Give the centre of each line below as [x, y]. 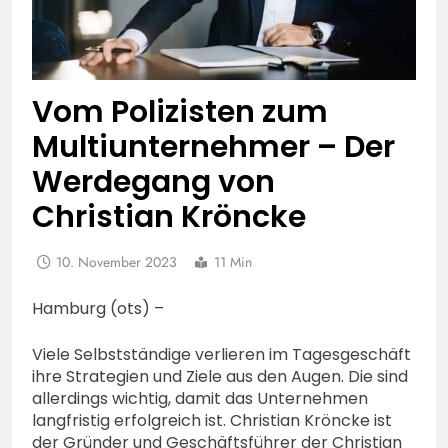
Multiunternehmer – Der [213, 147]
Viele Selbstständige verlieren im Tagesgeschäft [221, 355]
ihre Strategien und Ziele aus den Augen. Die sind [220, 377]
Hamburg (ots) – [98, 309]
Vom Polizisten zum [180, 112]
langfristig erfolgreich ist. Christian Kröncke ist [212, 421]
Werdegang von [153, 182]
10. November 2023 [116, 262]
